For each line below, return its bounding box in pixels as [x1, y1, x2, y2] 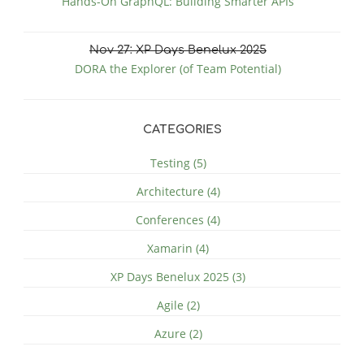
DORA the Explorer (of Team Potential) [75, 60, 281, 76]
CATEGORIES [142, 122, 222, 136]
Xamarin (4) [147, 240, 209, 256]
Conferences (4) [136, 211, 220, 227]
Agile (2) [156, 297, 200, 313]
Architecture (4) [136, 183, 220, 199]
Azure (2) [154, 325, 202, 341]
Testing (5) [149, 154, 206, 171]
